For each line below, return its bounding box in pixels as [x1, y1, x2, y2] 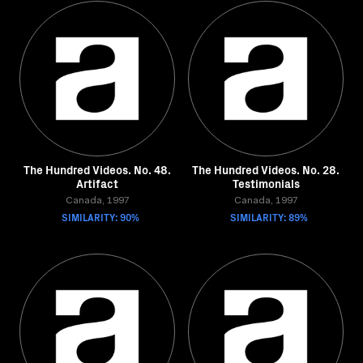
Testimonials [232, 175, 300, 191]
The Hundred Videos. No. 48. [23, 161, 171, 177]
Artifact [76, 175, 118, 191]
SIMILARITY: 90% [62, 210, 139, 224]
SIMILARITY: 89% [230, 210, 308, 224]
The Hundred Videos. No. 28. [192, 161, 340, 177]
